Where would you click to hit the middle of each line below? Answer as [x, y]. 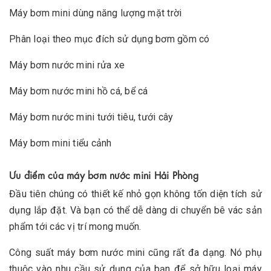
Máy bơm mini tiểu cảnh [60, 143]
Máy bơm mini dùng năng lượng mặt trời [96, 13]
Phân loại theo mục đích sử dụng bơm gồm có [109, 39]
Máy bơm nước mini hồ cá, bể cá [79, 91]
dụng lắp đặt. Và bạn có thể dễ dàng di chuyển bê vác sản [135, 211]
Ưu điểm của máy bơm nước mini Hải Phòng [104, 175]
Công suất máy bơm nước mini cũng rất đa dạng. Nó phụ [135, 253]
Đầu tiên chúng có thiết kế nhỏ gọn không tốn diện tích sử [135, 194]
